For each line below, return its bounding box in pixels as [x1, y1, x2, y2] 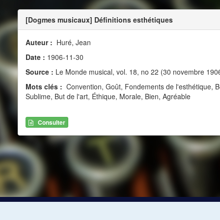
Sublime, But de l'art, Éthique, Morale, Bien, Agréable [25, 91, 191, 102]
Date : [25, 52, 47, 62]
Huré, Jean [54, 37, 91, 48]
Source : [25, 67, 54, 77]
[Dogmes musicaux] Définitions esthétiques [25, 15, 173, 25]
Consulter [37, 117, 65, 127]
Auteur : [25, 37, 55, 48]
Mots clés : [25, 82, 64, 92]
